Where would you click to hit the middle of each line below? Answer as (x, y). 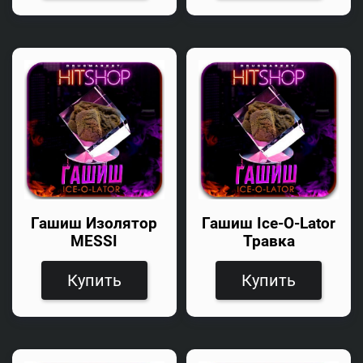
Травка (269, 242)
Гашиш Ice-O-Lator (269, 224)
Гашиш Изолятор (94, 224)
